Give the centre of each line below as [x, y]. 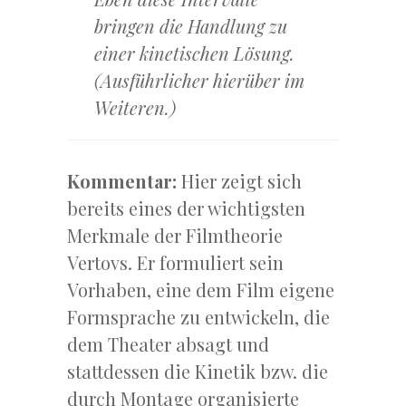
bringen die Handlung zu [191, 26]
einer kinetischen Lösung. [194, 53]
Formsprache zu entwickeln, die [198, 317]
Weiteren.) [137, 108]
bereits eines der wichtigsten [186, 208]
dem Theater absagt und [168, 344]
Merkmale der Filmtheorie [175, 236]
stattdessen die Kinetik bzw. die [198, 372]
